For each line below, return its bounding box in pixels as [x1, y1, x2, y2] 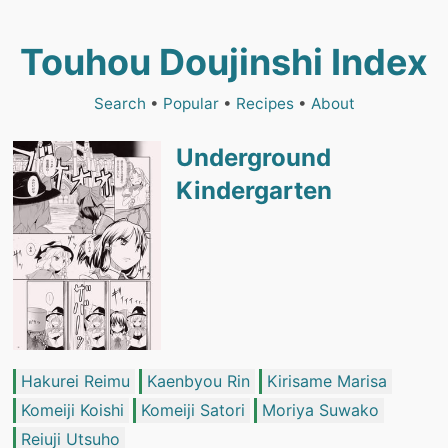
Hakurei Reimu [21, 371, 130, 392]
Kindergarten [175, 176, 332, 205]
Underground [175, 143, 331, 172]
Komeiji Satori [141, 400, 245, 421]
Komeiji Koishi [21, 400, 124, 421]
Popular [162, 94, 219, 113]
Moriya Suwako [262, 400, 379, 421]
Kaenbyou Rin [147, 371, 250, 392]
